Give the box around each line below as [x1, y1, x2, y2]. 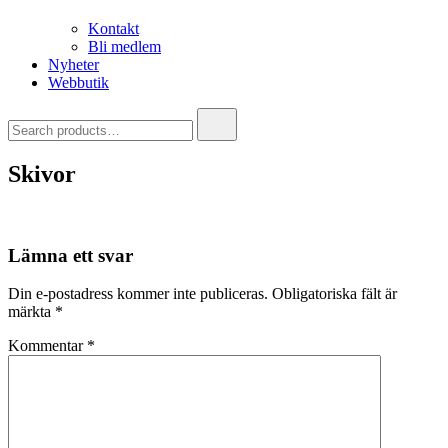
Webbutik [48, 74, 109, 91]
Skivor [8, 160, 76, 187]
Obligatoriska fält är [272, 285, 397, 303]
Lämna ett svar [8, 244, 133, 266]
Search [7, 107, 50, 124]
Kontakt [88, 20, 139, 37]
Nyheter [48, 56, 99, 73]
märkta [8, 303, 55, 321]
